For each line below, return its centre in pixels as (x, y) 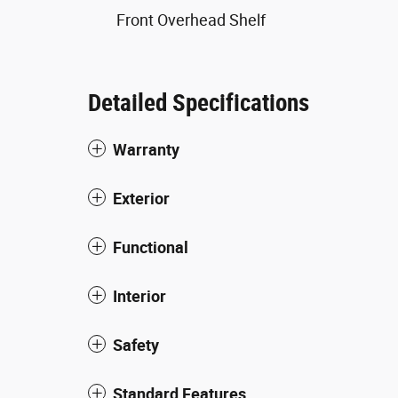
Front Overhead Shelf (191, 20)
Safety (136, 345)
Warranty (146, 149)
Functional (151, 247)
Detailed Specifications (199, 103)
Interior (139, 296)
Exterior (141, 198)
